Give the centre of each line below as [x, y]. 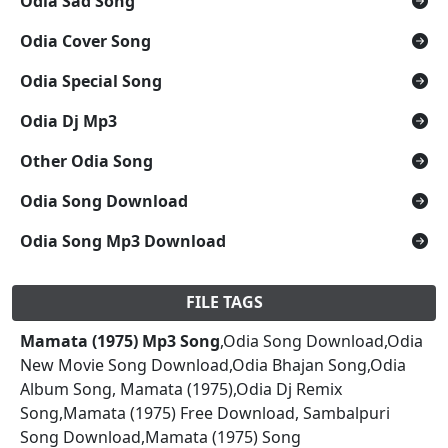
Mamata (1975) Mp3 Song [120, 340]
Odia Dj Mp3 [68, 120]
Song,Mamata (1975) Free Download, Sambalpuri [205, 412]
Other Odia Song [86, 160]
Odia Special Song [91, 80]
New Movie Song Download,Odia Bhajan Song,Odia [213, 364]
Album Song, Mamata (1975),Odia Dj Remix [181, 388]
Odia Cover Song [85, 40]
